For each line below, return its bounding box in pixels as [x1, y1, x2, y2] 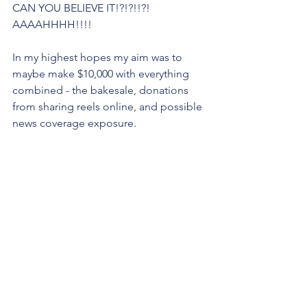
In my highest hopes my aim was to [12, 50, 185, 64]
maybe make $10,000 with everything [12, 66, 192, 80]
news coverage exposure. [12, 116, 136, 130]
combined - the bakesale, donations [12, 83, 191, 97]
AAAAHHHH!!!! [12, 17, 92, 31]
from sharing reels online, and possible [12, 99, 205, 113]
